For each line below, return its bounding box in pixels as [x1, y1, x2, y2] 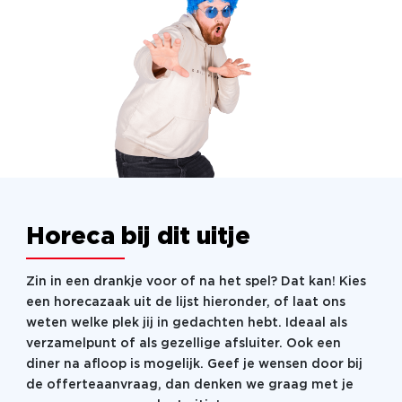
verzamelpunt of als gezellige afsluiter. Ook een [25, 337, 341, 349]
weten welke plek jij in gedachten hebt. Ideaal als [25, 317, 347, 328]
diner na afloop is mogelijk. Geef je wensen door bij [25, 358, 363, 370]
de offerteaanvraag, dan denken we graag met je [25, 379, 354, 390]
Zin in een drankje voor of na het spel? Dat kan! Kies [25, 275, 366, 287]
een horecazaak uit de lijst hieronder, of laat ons [25, 296, 345, 308]
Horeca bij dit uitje [25, 226, 250, 249]
